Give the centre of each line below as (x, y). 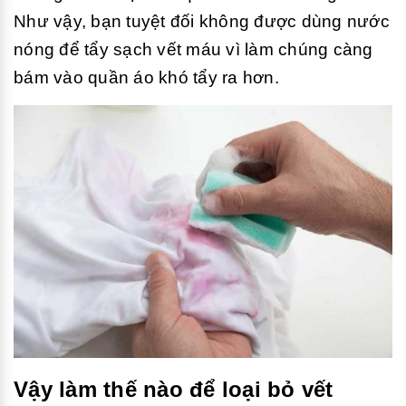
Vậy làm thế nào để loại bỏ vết (174, 389)
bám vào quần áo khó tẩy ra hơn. (146, 77)
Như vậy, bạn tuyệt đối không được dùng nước (202, 21)
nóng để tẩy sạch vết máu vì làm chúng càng (193, 49)
